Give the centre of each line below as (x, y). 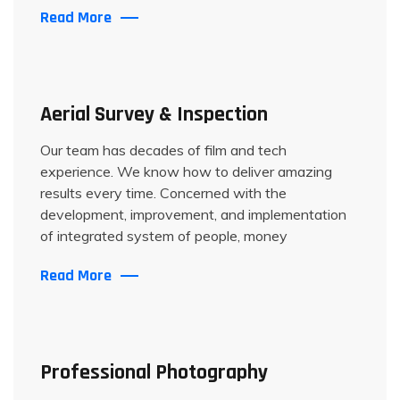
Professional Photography (154, 372)
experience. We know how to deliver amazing (186, 171)
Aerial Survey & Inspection (154, 114)
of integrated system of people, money (164, 236)
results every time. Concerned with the (163, 193)
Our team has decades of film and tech (163, 150)
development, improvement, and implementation (193, 214)
